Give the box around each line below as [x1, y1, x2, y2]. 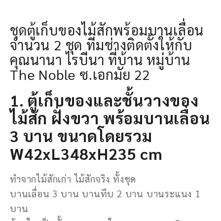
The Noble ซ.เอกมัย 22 [10, 65, 150, 83]
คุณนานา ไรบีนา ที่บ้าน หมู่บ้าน [10, 50, 190, 68]
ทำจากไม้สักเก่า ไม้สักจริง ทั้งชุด [10, 172, 137, 184]
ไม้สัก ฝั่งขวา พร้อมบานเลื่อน [10, 107, 210, 128]
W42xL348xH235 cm [10, 143, 163, 163]
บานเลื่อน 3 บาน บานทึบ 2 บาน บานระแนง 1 [10, 187, 200, 199]
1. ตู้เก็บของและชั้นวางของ [10, 89, 199, 110]
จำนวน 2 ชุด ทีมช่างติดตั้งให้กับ [10, 35, 192, 53]
